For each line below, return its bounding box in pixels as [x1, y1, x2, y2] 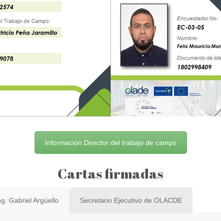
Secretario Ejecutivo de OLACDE [80, 196, 182, 205]
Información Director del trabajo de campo [44, 139, 177, 147]
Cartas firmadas [58, 164, 163, 183]
